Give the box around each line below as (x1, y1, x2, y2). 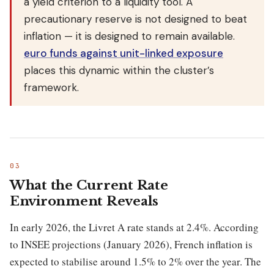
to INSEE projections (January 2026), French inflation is (10, 237, 253, 251)
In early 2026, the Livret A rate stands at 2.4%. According (10, 220, 259, 234)
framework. (24, 81, 79, 95)
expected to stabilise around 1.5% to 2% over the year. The (10, 254, 261, 268)
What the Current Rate (10, 177, 168, 193)
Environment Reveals (10, 193, 159, 209)
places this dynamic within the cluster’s (24, 64, 214, 78)
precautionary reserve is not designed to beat (24, 12, 247, 26)
